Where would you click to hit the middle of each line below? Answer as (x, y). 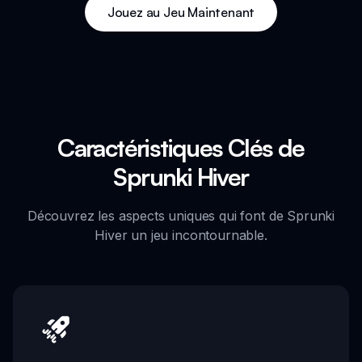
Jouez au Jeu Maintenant (181, 12)
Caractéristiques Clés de (181, 147)
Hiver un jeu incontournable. (181, 235)
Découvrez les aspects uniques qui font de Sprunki (181, 215)
